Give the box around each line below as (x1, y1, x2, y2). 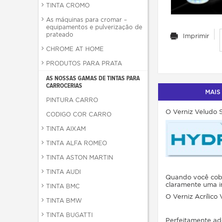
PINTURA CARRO (46, 96, 98, 104)
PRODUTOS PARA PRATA (46, 59, 122, 67)
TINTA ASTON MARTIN (46, 154, 113, 161)
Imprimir (183, 32, 209, 40)
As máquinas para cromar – (46, 16, 127, 23)
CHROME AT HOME (46, 45, 104, 53)
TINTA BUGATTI (46, 211, 93, 219)
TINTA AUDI (46, 168, 81, 175)
